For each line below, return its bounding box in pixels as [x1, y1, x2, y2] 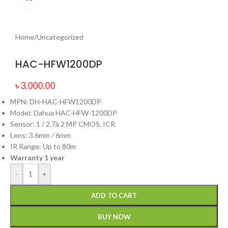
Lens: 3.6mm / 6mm [10, 131, 71, 139]
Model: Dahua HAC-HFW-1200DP [10, 108, 117, 117]
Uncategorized [37, 33, 83, 41]
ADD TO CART [91, 191, 137, 199]
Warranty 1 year [10, 153, 65, 162]
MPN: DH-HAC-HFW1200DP [10, 97, 101, 106]
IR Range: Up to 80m [10, 142, 76, 151]
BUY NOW [97, 213, 131, 221]
